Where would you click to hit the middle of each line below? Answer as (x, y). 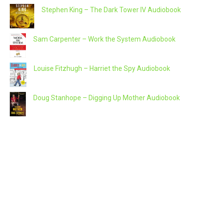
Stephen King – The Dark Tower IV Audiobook (111, 10)
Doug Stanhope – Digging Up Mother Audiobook (107, 98)
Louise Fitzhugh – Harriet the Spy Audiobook (102, 68)
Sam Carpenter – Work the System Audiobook (104, 39)
